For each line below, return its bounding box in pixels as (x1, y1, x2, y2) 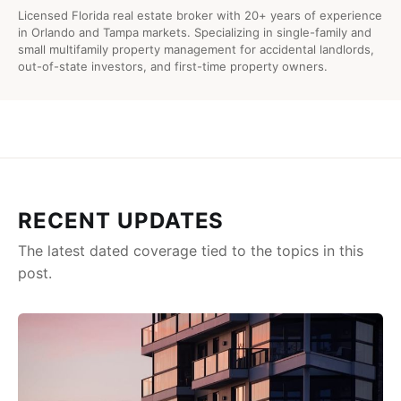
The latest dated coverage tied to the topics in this (18, 242, 363, 260)
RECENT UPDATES (18, 208, 225, 235)
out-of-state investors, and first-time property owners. (18, 59, 328, 74)
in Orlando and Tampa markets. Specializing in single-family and (18, 25, 371, 40)
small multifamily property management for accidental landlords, (18, 42, 374, 57)
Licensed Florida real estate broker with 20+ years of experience (18, 8, 382, 23)
